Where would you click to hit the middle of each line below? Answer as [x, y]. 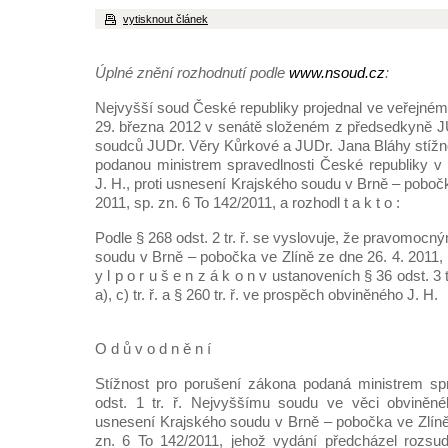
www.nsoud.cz [337, 72]
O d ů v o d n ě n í [153, 348]
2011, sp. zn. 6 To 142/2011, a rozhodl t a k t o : [247, 202]
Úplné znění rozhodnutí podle [192, 72]
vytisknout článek [165, 19]
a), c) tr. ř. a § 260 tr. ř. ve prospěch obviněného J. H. [266, 294]
